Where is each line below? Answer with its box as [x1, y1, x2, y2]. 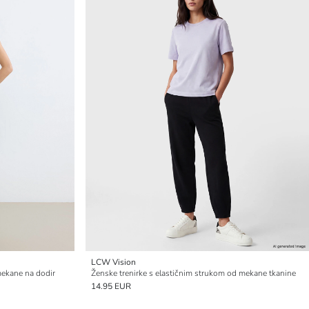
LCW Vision [91, 257, 136, 268]
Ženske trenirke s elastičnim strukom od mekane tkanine [91, 268, 296, 279]
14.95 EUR [91, 281, 131, 292]
